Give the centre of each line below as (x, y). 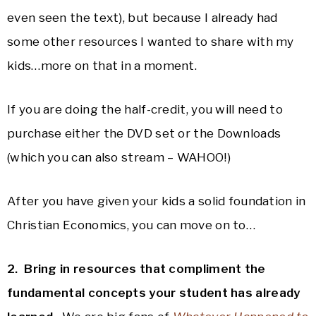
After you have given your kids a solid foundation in (157, 201)
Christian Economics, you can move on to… (131, 225)
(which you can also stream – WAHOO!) (119, 158)
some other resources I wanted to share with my (151, 42)
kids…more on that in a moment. (102, 66)
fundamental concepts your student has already (154, 293)
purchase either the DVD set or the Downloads (144, 134)
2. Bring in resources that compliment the (136, 269)
